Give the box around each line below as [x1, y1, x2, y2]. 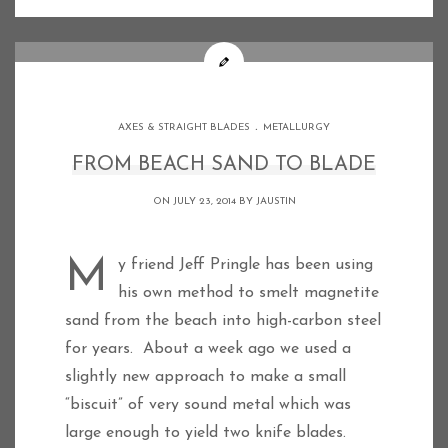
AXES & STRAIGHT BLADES [118, 122, 250, 133]
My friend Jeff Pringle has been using [65, 255, 108, 302]
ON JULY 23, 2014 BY [152, 196, 256, 207]
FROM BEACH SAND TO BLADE [72, 155, 376, 175]
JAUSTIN [255, 196, 296, 207]
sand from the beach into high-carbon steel [65, 313, 381, 329]
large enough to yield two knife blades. [65, 425, 346, 441]
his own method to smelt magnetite [118, 285, 379, 301]
